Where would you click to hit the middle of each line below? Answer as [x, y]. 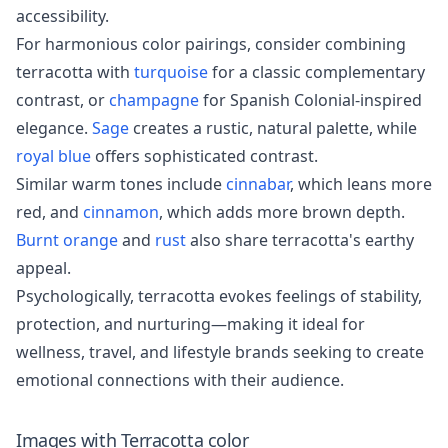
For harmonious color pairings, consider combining [211, 44]
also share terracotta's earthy [300, 240]
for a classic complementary [316, 72]
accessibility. [62, 16]
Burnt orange [67, 240]
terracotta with [75, 72]
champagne [154, 100]
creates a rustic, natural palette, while [273, 128]
